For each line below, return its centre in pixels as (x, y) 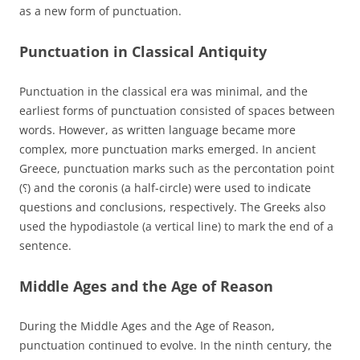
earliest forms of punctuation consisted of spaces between (177, 110)
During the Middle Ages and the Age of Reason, (147, 325)
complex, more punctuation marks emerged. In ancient (168, 149)
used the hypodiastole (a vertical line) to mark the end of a (176, 226)
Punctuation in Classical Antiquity (143, 51)
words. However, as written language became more (157, 129)
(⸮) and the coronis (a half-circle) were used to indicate (165, 187)
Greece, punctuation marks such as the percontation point (177, 168)
